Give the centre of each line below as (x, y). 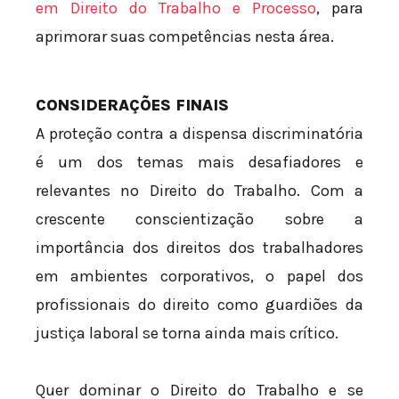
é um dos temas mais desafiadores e (199, 163)
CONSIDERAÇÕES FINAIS (132, 106)
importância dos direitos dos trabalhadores (199, 248)
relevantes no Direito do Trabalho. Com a (199, 191)
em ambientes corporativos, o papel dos (199, 277)
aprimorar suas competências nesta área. (185, 37)
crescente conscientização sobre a (199, 220)
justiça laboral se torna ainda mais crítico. (187, 334)
